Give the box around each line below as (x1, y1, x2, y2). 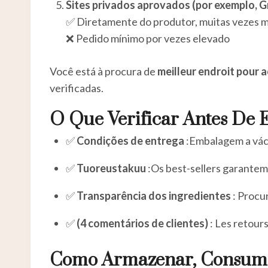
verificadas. (50, 81, 103, 95)
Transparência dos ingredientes (77, 188, 231, 202)
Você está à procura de (50, 64, 157, 78)
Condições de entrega (77, 133, 184, 147)
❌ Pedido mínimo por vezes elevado (66, 31, 230, 45)
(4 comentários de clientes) (77, 216, 208, 230)
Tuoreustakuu (77, 161, 146, 175)
